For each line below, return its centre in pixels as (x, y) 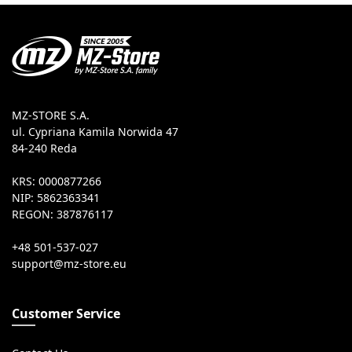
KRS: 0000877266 (57, 181)
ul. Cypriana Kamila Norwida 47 (95, 132)
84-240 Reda (44, 148)
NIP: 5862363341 (56, 198)
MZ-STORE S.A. (51, 115)
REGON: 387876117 (62, 214)
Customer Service (66, 313)
